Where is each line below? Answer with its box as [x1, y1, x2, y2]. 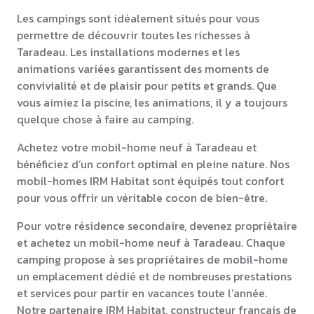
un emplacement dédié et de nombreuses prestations [17, 267, 292, 285]
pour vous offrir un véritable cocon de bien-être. [17, 189, 267, 206]
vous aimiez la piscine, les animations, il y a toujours [17, 93, 287, 111]
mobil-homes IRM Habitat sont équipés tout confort [17, 172, 284, 189]
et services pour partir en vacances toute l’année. [17, 284, 267, 301]
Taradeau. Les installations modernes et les [17, 43, 240, 60]
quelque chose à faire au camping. [17, 110, 193, 128]
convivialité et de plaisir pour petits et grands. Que [17, 76, 277, 94]
